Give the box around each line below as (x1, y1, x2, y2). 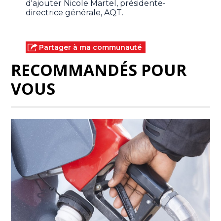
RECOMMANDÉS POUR (11, 59, 187, 81)
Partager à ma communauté (39, 43, 142, 52)
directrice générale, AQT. (26, 8, 124, 18)
